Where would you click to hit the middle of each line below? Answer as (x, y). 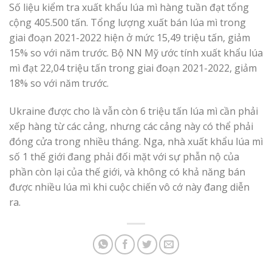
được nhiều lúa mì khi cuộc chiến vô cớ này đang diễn (129, 187)
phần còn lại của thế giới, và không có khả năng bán (127, 172)
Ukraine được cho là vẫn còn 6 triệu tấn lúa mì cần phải (134, 111)
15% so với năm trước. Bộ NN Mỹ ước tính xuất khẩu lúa (136, 53)
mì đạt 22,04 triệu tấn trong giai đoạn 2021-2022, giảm (133, 68)
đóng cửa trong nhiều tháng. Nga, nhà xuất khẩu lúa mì (136, 141)
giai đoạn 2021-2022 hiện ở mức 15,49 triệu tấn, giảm (130, 38)
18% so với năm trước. (59, 83)
